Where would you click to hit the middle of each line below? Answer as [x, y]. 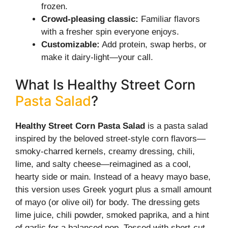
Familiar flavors [169, 19]
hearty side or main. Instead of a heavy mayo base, [113, 177]
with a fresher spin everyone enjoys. [110, 32]
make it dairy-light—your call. [97, 57]
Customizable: [70, 45]
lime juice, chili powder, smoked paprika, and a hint [112, 215]
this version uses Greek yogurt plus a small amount [113, 189]
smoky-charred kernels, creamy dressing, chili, [105, 151]
